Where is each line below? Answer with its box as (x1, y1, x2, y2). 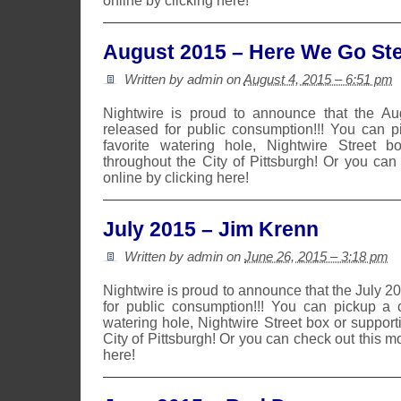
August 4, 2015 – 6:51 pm (243, 72, 393, 87)
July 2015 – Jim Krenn (103, 218, 319, 241)
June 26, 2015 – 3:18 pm (244, 249, 388, 264)
